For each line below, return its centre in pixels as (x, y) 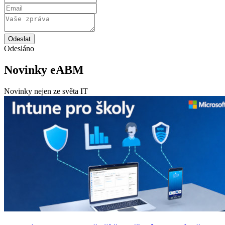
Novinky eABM (44, 70)
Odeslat (19, 39)
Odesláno (19, 49)
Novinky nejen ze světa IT (46, 91)
